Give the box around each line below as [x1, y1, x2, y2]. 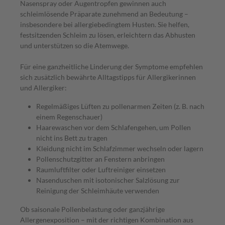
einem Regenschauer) [36, 112, 102, 121]
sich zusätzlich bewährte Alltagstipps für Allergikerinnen [20, 72, 196, 81]
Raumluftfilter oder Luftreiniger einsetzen [36, 165, 166, 174]
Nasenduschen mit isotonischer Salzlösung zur [36, 175, 180, 184]
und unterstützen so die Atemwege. [20, 41, 129, 50]
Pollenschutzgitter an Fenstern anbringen [36, 154, 165, 163]
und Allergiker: [20, 83, 67, 92]
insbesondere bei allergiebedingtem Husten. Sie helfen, [20, 20, 189, 29]
